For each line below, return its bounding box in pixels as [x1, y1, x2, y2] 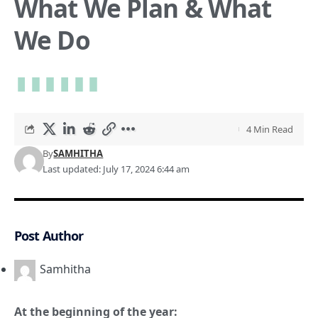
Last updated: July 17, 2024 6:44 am [43, 162, 190, 175]
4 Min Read [246, 122, 293, 136]
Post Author [14, 226, 84, 244]
